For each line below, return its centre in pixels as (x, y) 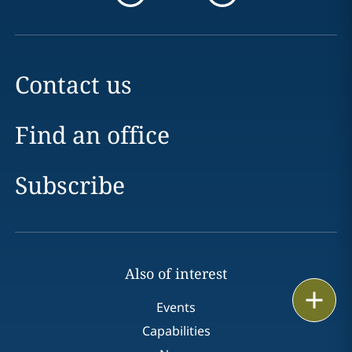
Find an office (92, 135)
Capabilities (176, 331)
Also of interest (176, 273)
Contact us (73, 84)
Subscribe (70, 185)
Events (176, 307)
